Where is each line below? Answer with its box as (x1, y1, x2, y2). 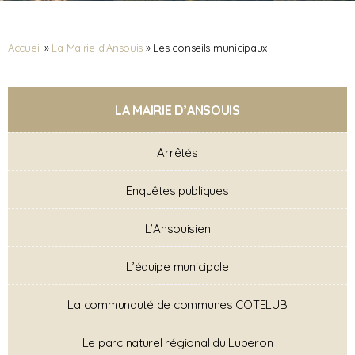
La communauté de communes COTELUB (67, 297, 288, 312)
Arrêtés (157, 145, 198, 160)
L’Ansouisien (144, 221, 211, 236)
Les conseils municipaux (153, 41, 268, 54)
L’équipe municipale (126, 259, 229, 274)
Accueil (8, 41, 42, 54)
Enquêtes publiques (126, 183, 229, 198)
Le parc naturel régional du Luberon (82, 335, 273, 350)
